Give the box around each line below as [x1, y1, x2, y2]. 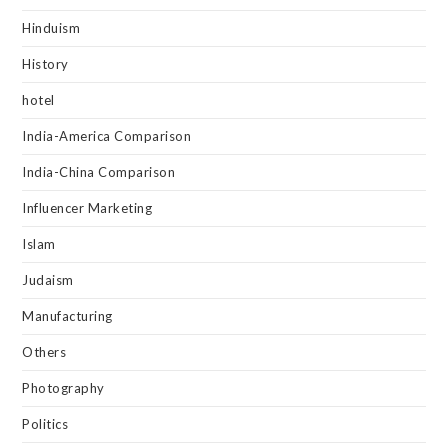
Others [22, 343, 67, 360]
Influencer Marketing [22, 199, 153, 216]
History [22, 55, 69, 72]
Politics [22, 415, 69, 432]
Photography [22, 379, 105, 396]
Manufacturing [22, 307, 113, 324]
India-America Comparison [22, 127, 192, 144]
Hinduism [22, 19, 81, 36]
